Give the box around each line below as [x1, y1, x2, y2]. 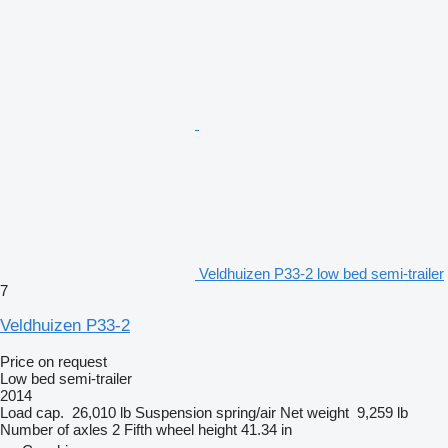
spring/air [216, 403, 276, 421]
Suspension [135, 403, 212, 421]
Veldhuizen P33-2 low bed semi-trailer [199, 264, 444, 282]
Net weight [280, 403, 349, 421]
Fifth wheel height [124, 420, 237, 438]
